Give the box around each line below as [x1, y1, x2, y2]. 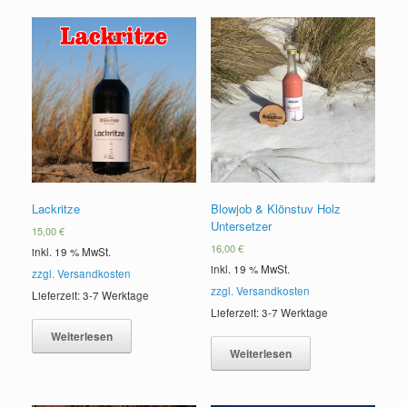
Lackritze [32, 200, 80, 218]
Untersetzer [210, 217, 272, 235]
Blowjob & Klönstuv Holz [210, 200, 341, 218]
